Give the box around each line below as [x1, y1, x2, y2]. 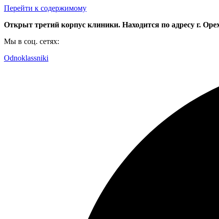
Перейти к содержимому [4, 4, 87, 12]
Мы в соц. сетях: [4, 37, 59, 45]
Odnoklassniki [4, 54, 48, 62]
